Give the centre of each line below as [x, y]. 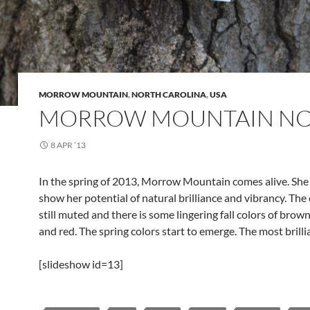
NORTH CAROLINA [169, 94]
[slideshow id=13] [81, 264]
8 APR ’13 [68, 145]
